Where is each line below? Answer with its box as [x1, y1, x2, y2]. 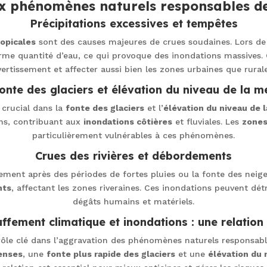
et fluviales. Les [172, 116, 242, 126]
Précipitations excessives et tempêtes [29, 16, 238, 30]
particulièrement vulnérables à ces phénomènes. [32, 130, 235, 140]
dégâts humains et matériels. [73, 196, 194, 206]
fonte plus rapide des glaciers [46, 249, 175, 259]
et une [175, 249, 208, 259]
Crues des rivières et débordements [35, 148, 232, 163]
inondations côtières [83, 116, 172, 126]
